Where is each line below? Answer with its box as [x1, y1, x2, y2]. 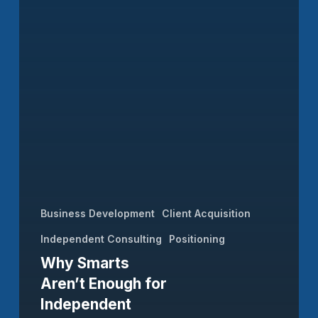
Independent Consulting [40, 232, 162, 245]
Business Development [40, 207, 155, 219]
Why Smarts [40, 253, 129, 272]
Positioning [168, 232, 225, 245]
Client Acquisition [161, 207, 251, 219]
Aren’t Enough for [40, 274, 167, 292]
